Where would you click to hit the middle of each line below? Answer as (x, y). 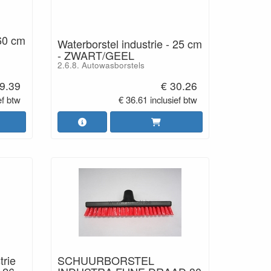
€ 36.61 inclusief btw (158, 100)
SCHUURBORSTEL (106, 260)
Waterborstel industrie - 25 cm (129, 44)
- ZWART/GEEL (96, 55)
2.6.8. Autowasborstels (101, 65)
